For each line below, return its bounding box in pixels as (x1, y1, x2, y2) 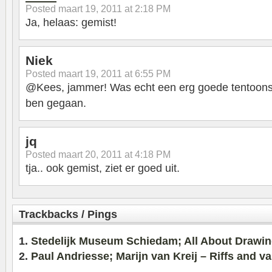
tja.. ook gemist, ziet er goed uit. (25, 162, 180, 175)
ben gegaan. (25, 97, 86, 110)
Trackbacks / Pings (19, 208, 117, 221)
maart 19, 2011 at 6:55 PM (58, 68, 171, 80)
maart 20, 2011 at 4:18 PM (58, 149, 171, 160)
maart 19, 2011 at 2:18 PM (58, 3, 171, 15)
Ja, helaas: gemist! (25, 16, 117, 29)
